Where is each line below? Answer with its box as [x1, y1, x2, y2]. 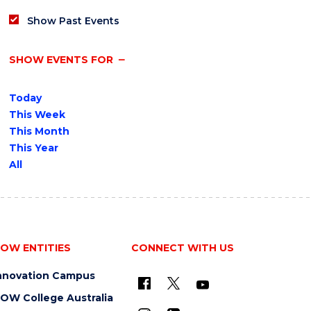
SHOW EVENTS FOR [8, 53, 113, 66]
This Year [8, 142, 58, 155]
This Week [8, 108, 65, 121]
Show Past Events [26, 14, 119, 27]
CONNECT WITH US [131, 242, 234, 255]
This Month [8, 125, 69, 138]
